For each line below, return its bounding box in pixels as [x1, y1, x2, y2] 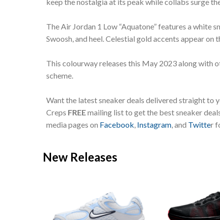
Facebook [100, 119, 134, 129]
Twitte [188, 119, 211, 129]
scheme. [46, 70, 73, 80]
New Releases [43, 149, 117, 164]
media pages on [46, 119, 100, 129]
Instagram [137, 119, 171, 129]
